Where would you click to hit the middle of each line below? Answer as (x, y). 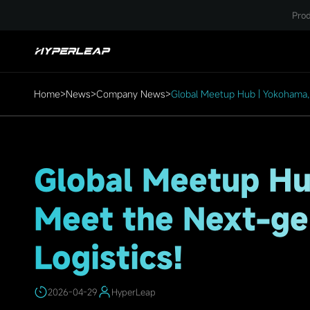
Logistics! (109, 257)
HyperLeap (134, 292)
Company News (131, 93)
